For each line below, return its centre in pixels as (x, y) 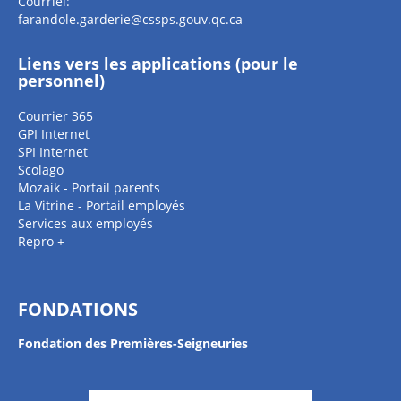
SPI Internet (53, 152)
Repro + (41, 241)
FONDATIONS (78, 309)
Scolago (41, 170)
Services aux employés (85, 223)
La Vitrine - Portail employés (102, 205)
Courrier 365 (55, 116)
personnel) (61, 81)
